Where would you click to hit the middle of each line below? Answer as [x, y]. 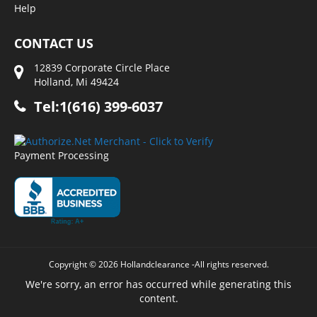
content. [158, 298]
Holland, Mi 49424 [76, 82]
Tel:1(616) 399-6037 [98, 106]
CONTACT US [54, 43]
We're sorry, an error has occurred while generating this [158, 284]
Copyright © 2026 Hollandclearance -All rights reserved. [158, 264]
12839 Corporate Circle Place [102, 68]
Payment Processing [62, 155]
